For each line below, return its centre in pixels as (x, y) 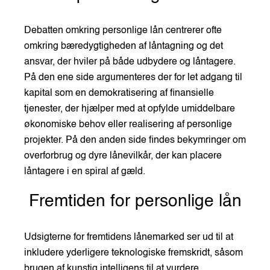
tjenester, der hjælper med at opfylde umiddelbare (130, 109)
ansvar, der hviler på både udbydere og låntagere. (130, 62)
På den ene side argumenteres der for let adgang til (133, 77)
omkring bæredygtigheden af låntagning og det (124, 46)
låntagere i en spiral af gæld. (85, 171)
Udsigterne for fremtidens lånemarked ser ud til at (129, 237)
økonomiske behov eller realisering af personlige (128, 124)
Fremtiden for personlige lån (135, 201)
